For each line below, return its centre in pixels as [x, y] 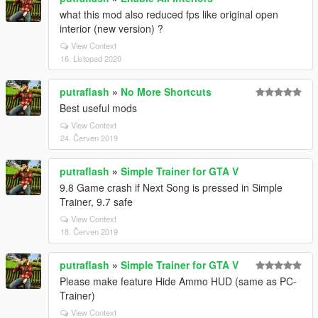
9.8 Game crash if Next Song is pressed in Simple [171, 187]
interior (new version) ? [111, 28]
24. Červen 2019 [89, 138]
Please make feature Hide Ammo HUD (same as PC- [178, 281]
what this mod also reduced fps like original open [169, 14]
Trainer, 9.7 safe [96, 202]
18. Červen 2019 [89, 231]
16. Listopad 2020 [91, 58]
